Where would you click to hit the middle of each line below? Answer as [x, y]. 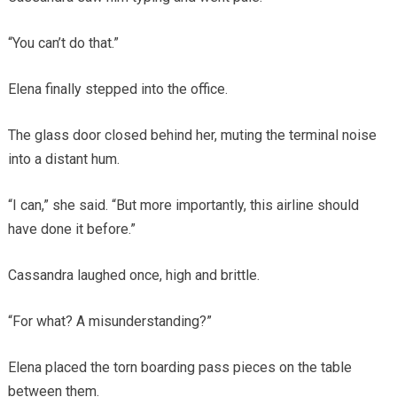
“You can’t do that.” [63, 43]
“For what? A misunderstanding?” [109, 322]
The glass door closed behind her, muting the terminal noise [192, 136]
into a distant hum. [63, 160]
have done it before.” [71, 230]
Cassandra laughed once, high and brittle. [133, 276]
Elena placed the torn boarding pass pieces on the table [179, 368]
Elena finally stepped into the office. [117, 90]
